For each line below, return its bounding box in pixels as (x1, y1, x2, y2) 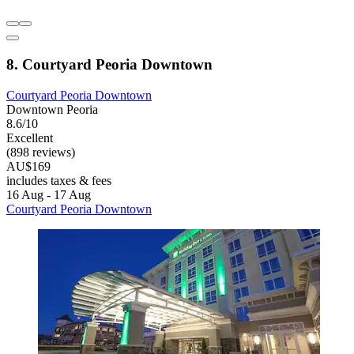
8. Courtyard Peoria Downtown (6, 56, 213, 73)
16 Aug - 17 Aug (6, 187, 91, 201)
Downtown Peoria (6, 102, 98, 116)
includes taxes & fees (6, 173, 111, 187)
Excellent (6, 130, 53, 145)
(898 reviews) (6, 145, 75, 159)
